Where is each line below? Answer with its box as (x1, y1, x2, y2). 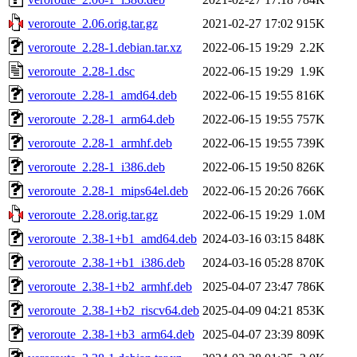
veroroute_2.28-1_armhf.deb (28, 135, 172, 150)
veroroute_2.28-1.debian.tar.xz (28, 40, 182, 54)
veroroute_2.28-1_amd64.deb (28, 88, 177, 102)
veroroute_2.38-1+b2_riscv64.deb (28, 303, 199, 317)
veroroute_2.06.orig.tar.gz (28, 16, 158, 30)
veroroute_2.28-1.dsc (28, 64, 135, 78)
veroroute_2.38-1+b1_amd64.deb (28, 231, 197, 245)
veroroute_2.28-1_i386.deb (28, 159, 165, 174)
